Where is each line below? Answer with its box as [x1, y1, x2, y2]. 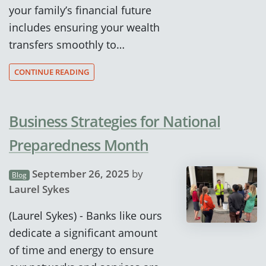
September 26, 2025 [31, 166, 129, 180]
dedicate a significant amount [9, 224, 157, 240]
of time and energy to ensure [9, 242, 154, 257]
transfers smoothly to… [9, 37, 125, 52]
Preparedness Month [9, 134, 148, 155]
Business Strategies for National [9, 110, 220, 131]
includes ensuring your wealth [9, 20, 160, 35]
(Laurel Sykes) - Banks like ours [9, 207, 162, 223]
